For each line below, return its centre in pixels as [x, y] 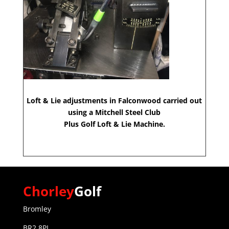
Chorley [48, 191]
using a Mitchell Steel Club [114, 112]
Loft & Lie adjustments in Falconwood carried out [114, 100]
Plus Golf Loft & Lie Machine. [114, 124]
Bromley [37, 209]
